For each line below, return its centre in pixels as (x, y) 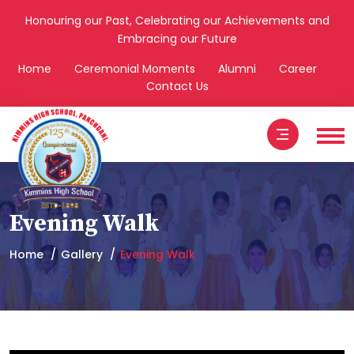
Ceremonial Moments (134, 69)
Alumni (237, 69)
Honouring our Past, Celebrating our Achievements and (177, 21)
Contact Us (177, 86)
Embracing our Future (177, 39)
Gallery (82, 254)
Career (298, 69)
